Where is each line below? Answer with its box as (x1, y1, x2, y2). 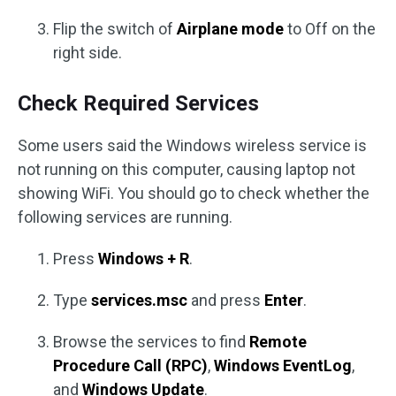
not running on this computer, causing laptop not (18, 159, 355, 179)
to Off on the (284, 19, 376, 38)
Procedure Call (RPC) (53, 355, 208, 375)
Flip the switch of (53, 19, 177, 38)
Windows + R (98, 248, 189, 268)
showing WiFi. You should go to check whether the (18, 183, 369, 202)
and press (187, 290, 264, 309)
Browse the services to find (53, 331, 249, 351)
